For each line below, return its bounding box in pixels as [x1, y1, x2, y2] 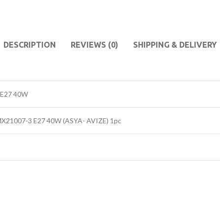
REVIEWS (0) [71, 40, 118, 49]
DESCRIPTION [3, 40, 56, 49]
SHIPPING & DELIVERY [133, 40, 217, 49]
